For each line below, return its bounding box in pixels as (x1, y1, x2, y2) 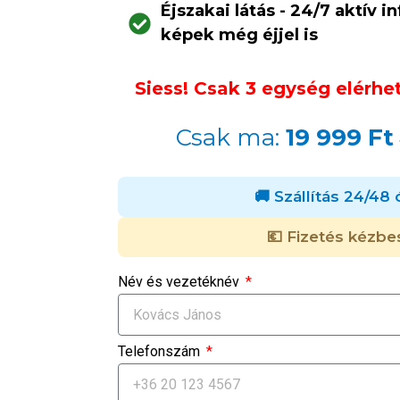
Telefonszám (118, 343, 204, 360)
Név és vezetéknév (118, 273, 243, 290)
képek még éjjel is (161, 25, 319, 45)
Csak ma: (175, 123, 279, 152)
